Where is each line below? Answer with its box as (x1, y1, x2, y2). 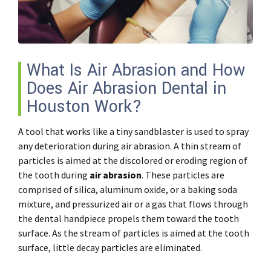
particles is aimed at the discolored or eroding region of (18, 154, 247, 166)
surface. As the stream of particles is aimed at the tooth (18, 227, 249, 239)
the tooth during (18, 169, 90, 181)
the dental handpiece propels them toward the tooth (18, 212, 239, 224)
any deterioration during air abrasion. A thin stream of (18, 140, 241, 152)
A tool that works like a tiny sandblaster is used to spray (18, 125, 249, 137)
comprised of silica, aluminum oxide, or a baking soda (18, 183, 237, 195)
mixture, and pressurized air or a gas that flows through (18, 198, 248, 210)
